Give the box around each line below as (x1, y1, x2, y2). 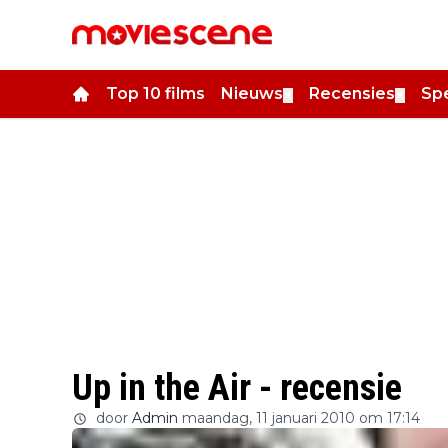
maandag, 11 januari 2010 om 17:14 (182, 409, 420, 427)
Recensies (309, 84, 395, 103)
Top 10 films (106, 84, 205, 103)
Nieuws (221, 84, 283, 103)
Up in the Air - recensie (72, 367, 402, 409)
